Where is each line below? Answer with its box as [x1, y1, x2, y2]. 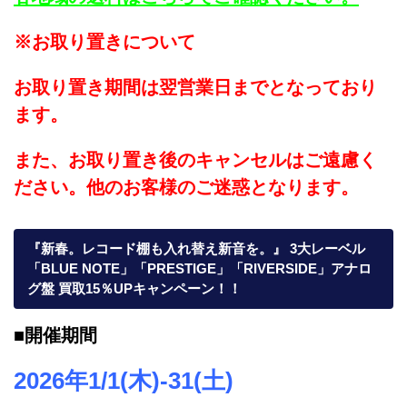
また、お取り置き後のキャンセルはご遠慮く [14, 149, 377, 170]
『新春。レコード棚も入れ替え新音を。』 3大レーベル [27, 241, 365, 257]
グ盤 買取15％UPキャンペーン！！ [27, 281, 242, 297]
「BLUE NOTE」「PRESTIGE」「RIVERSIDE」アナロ [27, 261, 372, 277]
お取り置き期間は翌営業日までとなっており [14, 76, 377, 97]
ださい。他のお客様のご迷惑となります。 [14, 176, 359, 197]
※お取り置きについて [14, 31, 195, 52]
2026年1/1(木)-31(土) [14, 368, 233, 394]
